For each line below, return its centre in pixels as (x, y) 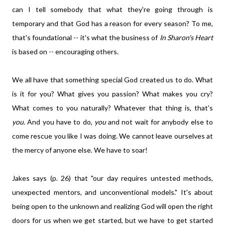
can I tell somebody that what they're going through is (113, 9)
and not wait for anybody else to (161, 122)
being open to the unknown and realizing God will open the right (113, 206)
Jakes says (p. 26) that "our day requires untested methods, (113, 178)
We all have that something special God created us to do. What (113, 80)
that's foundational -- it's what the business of (86, 37)
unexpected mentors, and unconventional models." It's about (113, 192)
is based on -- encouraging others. (66, 51)
